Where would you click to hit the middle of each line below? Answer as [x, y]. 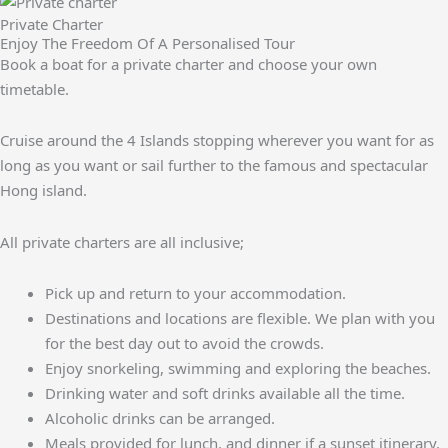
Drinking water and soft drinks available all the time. [225, 392]
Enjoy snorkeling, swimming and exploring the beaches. [238, 367]
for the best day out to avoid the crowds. [184, 342]
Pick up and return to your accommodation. [195, 292]
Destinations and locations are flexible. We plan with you [240, 317]
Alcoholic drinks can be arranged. [160, 417]
